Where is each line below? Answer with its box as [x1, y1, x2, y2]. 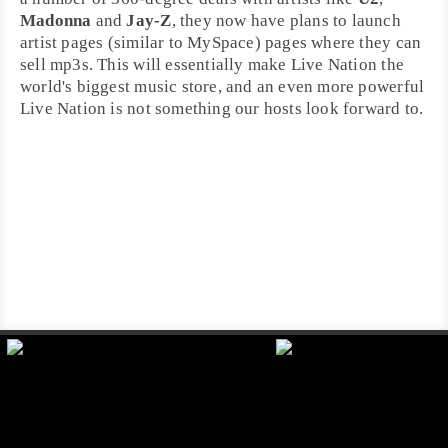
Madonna [20, 11, 92, 30]
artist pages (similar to [20, 33, 188, 52]
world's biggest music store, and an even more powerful [20, 77, 425, 96]
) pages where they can [254, 33, 422, 52]
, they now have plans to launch [171, 11, 401, 30]
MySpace [187, 33, 255, 52]
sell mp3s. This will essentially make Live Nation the [20, 55, 404, 74]
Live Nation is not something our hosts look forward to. [20, 99, 424, 118]
